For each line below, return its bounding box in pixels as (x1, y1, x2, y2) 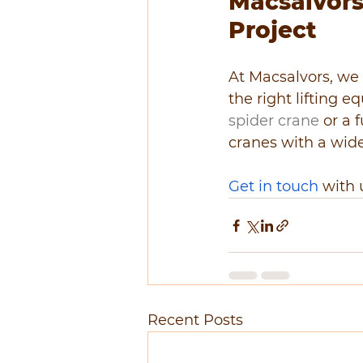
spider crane (228, 112, 319, 130)
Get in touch (228, 177, 318, 196)
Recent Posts (147, 311, 243, 330)
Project (228, 16, 317, 45)
